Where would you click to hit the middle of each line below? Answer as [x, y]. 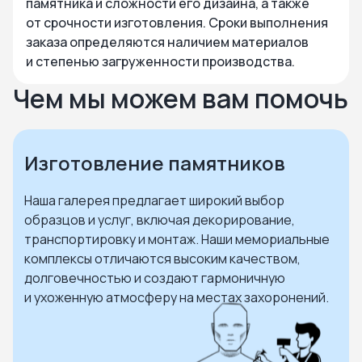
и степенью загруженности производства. [160, 61]
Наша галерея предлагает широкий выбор [154, 200]
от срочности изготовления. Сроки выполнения [177, 23]
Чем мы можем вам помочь [181, 99]
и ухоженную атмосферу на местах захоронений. [177, 297]
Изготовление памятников [155, 163]
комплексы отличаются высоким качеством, [162, 259]
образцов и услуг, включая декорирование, [160, 220]
